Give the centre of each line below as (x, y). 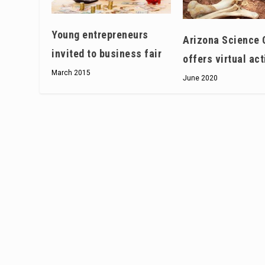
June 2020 (201, 78)
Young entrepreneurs (100, 35)
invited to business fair (107, 54)
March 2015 (71, 73)
